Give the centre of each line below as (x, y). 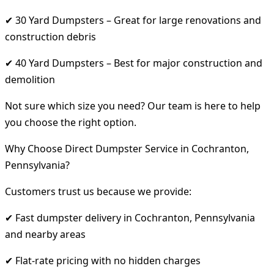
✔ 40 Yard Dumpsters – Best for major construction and (134, 63)
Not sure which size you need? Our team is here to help (133, 106)
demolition (30, 79)
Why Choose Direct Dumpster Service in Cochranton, (127, 148)
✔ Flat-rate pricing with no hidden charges (103, 260)
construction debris (50, 36)
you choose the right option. (71, 122)
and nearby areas (45, 234)
